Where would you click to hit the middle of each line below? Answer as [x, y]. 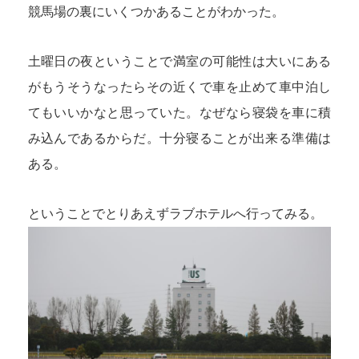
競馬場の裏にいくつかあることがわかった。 [156, 11]
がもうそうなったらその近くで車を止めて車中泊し [179, 87]
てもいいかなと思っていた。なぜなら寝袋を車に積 [179, 112]
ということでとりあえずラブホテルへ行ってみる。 [175, 213]
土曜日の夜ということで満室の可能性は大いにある [179, 61]
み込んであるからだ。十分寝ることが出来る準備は [179, 138]
